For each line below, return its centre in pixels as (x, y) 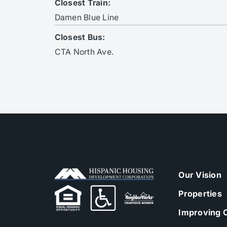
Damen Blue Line (87, 17)
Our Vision (200, 175)
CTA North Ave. (84, 52)
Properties (200, 193)
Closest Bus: (80, 37)
